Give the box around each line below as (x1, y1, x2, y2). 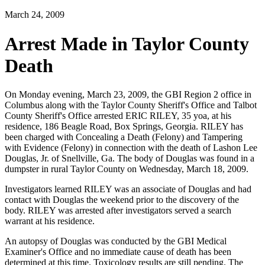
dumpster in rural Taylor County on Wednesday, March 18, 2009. (5, 164, 248, 174)
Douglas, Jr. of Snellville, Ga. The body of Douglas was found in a (5, 153, 254, 164)
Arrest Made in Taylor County (5, 33, 249, 54)
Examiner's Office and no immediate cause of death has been (5, 247, 231, 257)
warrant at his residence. (5, 216, 99, 227)
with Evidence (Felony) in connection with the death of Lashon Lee (5, 143, 257, 153)
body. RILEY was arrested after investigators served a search (5, 205, 231, 216)
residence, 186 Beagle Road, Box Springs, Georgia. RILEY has (5, 121, 243, 132)
